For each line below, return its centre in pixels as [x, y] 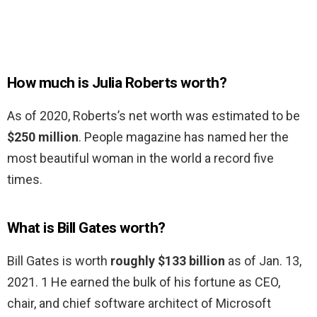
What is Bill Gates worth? [86, 228]
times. [25, 180]
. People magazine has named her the [184, 137]
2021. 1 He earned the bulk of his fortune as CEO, [144, 282]
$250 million [43, 137]
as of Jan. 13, [263, 261]
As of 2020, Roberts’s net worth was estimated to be [154, 116]
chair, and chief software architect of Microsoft [139, 304]
